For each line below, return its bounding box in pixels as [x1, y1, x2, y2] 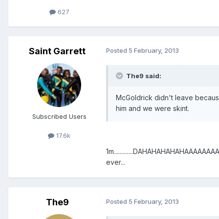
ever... [106, 157, 125, 166]
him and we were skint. [116, 104, 189, 112]
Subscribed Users [32, 112, 87, 120]
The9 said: [125, 71, 161, 80]
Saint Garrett [29, 45, 86, 56]
